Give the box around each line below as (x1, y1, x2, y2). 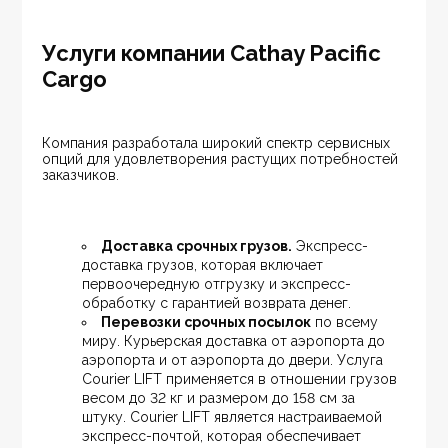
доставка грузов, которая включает (82, 257, 328, 274)
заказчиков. (42, 167, 124, 184)
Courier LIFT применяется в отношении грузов (82, 371, 402, 388)
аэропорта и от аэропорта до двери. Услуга (82, 352, 388, 369)
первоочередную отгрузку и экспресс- (82, 276, 352, 293)
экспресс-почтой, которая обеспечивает (82, 428, 366, 445)
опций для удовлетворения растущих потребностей (42, 151, 403, 168)
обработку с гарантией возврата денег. (82, 295, 352, 312)
